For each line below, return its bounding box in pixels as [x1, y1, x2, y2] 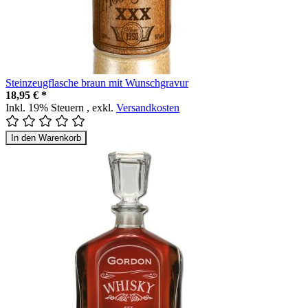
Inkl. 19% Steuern [5, 101, 87, 113]
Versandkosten [116, 101, 179, 113]
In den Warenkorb [11, 132, 81, 143]
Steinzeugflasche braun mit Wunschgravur [5, 76, 188, 89]
